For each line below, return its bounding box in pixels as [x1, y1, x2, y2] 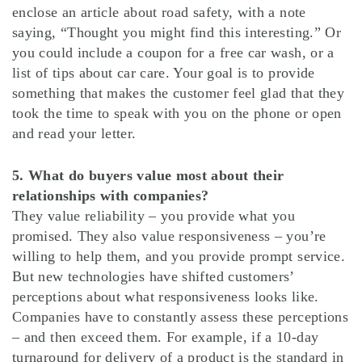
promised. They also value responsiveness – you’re [12, 228, 326, 245]
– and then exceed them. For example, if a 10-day [12, 329, 319, 346]
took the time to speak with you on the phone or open [12, 105, 342, 122]
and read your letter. [12, 125, 137, 142]
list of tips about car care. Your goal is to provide [12, 65, 315, 82]
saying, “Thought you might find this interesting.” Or [12, 24, 342, 41]
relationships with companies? [12, 187, 209, 204]
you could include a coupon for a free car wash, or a [12, 44, 335, 61]
